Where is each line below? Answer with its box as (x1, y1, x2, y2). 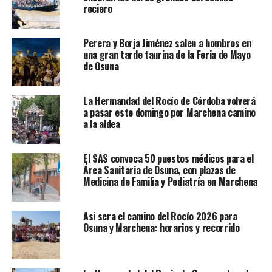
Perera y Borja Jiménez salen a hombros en (83, 36, 251, 51)
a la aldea (83, 117, 120, 132)
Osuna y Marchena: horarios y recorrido (83, 220, 240, 236)
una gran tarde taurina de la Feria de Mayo (83, 47, 251, 63)
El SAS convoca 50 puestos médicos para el (83, 151, 254, 166)
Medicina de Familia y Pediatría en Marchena (83, 174, 258, 189)
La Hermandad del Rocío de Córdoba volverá (83, 93, 256, 109)
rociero (83, 1, 112, 16)
